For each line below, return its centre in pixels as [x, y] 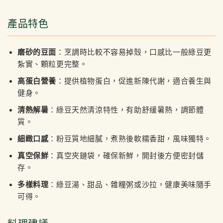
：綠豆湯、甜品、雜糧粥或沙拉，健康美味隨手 [130, 184]
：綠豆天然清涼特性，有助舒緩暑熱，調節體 [126, 110]
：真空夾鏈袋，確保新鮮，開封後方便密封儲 [126, 155]
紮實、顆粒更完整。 [53, 64]
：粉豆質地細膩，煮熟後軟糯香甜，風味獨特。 [130, 138]
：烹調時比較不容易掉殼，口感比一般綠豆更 [134, 52]
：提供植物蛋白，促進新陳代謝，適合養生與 [134, 81]
